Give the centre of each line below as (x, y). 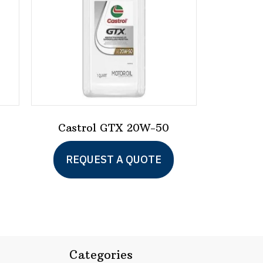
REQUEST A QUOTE (114, 159)
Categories (101, 254)
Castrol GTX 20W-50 (114, 127)
